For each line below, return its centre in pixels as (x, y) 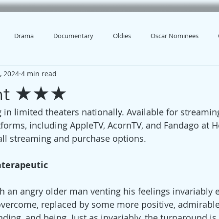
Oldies (122, 36)
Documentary (73, 36)
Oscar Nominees (175, 36)
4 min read (39, 73)
